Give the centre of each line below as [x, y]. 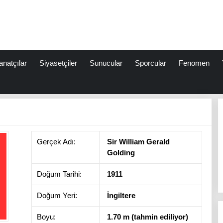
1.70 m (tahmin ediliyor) [148, 217]
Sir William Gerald [138, 142]
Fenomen [194, 63]
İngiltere [121, 195]
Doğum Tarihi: [59, 174]
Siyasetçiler [58, 63]
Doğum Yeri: [57, 195]
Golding [121, 153]
